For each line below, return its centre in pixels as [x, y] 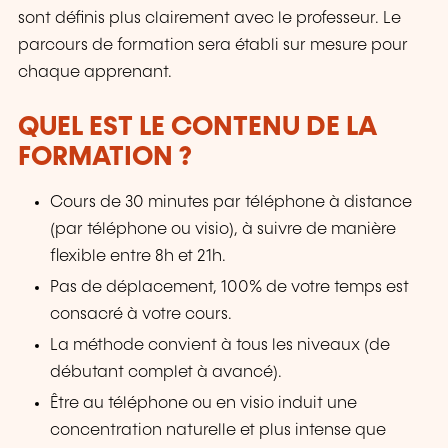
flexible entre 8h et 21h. [138, 257]
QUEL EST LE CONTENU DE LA [197, 127]
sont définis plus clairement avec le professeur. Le [209, 18]
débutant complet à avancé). [166, 373]
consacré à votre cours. [141, 315]
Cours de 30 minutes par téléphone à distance [231, 203]
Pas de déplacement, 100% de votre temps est [230, 288]
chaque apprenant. [95, 72]
